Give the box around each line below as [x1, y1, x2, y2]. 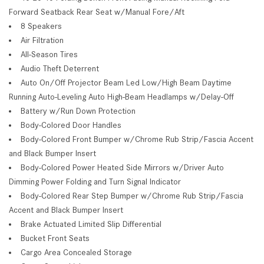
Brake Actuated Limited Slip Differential [21, 219, 161, 229]
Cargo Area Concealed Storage [21, 247, 132, 257]
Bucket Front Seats [21, 233, 90, 243]
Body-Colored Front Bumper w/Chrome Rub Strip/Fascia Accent [21, 134, 253, 144]
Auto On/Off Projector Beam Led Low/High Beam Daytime [21, 77, 232, 87]
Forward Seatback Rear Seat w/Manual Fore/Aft [9, 6, 184, 16]
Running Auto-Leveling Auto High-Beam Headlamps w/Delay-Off [9, 91, 234, 101]
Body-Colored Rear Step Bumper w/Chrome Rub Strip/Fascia [21, 190, 243, 200]
